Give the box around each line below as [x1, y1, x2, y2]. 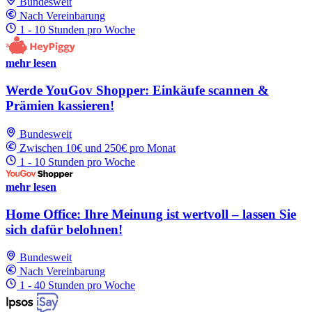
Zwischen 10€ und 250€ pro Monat [19, 141, 175, 154]
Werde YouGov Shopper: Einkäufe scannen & [6, 83, 269, 98]
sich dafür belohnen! [6, 221, 123, 237]
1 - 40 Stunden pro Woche [19, 279, 135, 292]
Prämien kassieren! [6, 98, 114, 114]
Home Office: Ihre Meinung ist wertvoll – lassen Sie [6, 206, 296, 221]
